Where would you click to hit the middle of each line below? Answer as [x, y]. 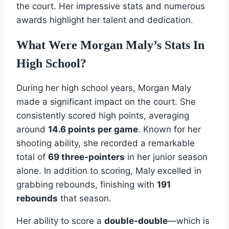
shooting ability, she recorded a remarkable [106, 143]
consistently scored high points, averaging [103, 115]
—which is [189, 221]
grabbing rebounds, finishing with [87, 184]
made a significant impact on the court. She [106, 101]
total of [32, 157]
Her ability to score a [60, 221]
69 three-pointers [86, 157]
